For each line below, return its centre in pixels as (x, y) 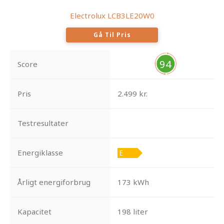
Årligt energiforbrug (54, 182)
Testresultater (43, 123)
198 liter (132, 212)
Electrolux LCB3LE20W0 (112, 16)
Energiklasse (40, 153)
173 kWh (133, 182)
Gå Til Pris (112, 35)
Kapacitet (34, 212)
